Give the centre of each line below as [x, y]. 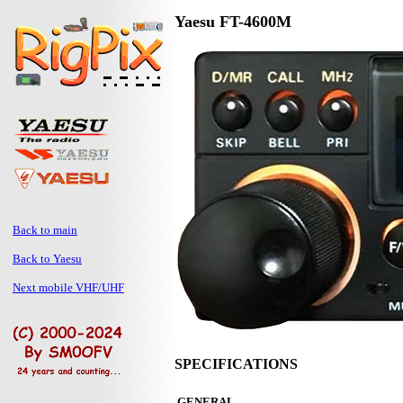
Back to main [45, 230]
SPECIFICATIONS [236, 364]
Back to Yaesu [47, 259]
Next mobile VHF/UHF [68, 287]
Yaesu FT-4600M [233, 22]
